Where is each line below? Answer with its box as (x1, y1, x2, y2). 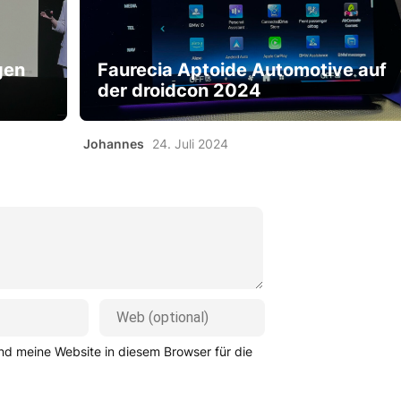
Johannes (82, 136, 144, 151)
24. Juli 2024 (151, 136, 228, 151)
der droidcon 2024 (97, 80, 261, 101)
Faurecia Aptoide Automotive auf (97, 59, 387, 81)
